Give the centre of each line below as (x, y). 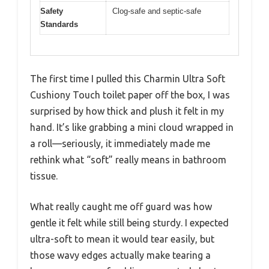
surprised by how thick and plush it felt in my (127, 111)
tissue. (44, 176)
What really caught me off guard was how (121, 207)
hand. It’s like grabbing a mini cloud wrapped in (132, 128)
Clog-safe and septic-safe (157, 11)
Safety (52, 11)
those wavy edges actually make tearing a (120, 255)
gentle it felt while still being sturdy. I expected (129, 223)
